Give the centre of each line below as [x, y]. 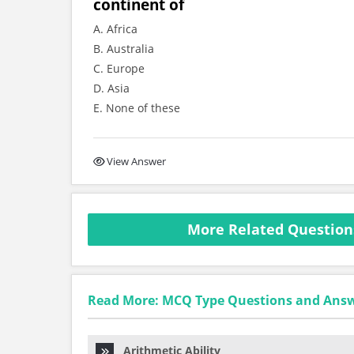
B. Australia [124, 49]
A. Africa [115, 29]
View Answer [136, 161]
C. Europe [119, 68]
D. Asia [111, 88]
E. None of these [137, 108]
